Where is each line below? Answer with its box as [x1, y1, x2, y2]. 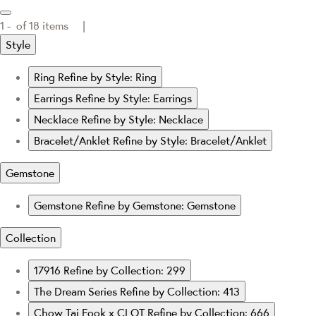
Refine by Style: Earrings [75, 90, 192, 105]
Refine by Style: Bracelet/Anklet [113, 133, 267, 147]
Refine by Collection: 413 [120, 284, 240, 298]
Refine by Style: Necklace [81, 111, 203, 126]
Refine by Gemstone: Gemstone [85, 197, 236, 212]
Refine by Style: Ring [58, 69, 157, 84]
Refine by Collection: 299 [63, 262, 186, 277]
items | [39, 18, 85, 32]
